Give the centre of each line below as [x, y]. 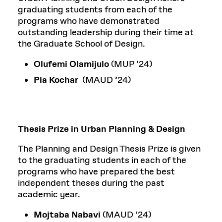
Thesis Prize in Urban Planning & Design [102, 129]
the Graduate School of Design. [82, 44]
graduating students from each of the [95, 10]
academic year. [49, 194]
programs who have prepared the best [96, 172]
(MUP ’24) [131, 64]
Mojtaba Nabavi [67, 215]
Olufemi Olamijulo [71, 64]
